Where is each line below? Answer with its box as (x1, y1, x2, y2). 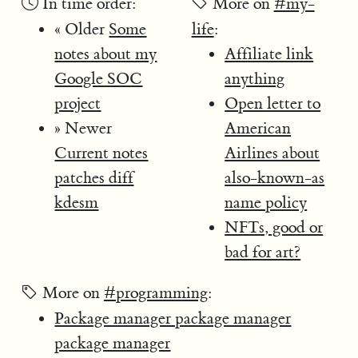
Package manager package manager (54, 308, 292, 329)
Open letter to (225, 93, 321, 113)
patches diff (54, 167, 134, 188)
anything (225, 68, 285, 89)
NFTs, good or (225, 217, 324, 237)
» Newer (54, 117, 113, 138)
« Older (54, 18, 109, 39)
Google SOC (54, 68, 143, 89)
